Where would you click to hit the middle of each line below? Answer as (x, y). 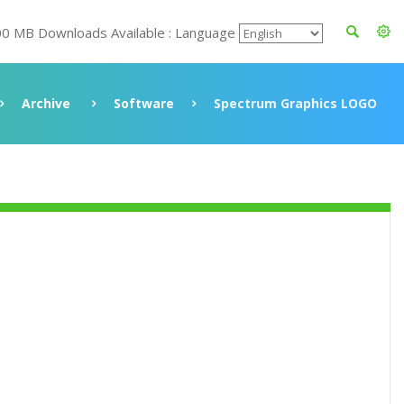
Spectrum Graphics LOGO (295, 103)
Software (144, 103)
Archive (46, 103)
